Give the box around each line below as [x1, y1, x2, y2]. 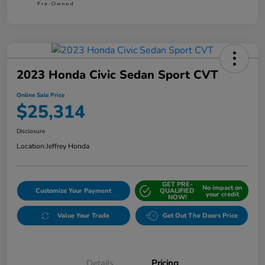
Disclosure [17, 127, 45, 136]
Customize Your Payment [35, 186, 112, 196]
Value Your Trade [57, 211, 109, 221]
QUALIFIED [160, 186, 195, 196]
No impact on [202, 183, 243, 192]
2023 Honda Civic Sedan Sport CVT [17, 67, 218, 83]
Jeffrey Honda [46, 141, 89, 151]
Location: [17, 141, 46, 151]
